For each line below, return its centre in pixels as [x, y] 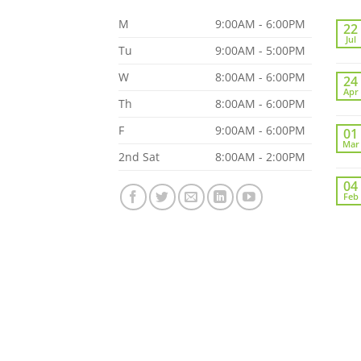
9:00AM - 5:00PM [261, 50]
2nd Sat [139, 156]
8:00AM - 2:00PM [261, 156]
